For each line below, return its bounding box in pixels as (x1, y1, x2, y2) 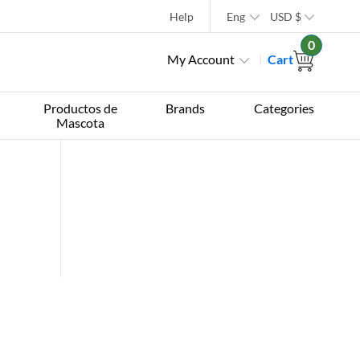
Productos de (43, 100, 117, 116)
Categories (253, 100, 314, 116)
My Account (167, 51, 235, 67)
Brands (166, 100, 206, 116)
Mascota (55, 115, 104, 130)
